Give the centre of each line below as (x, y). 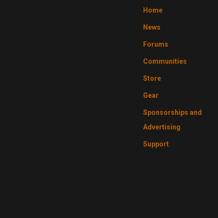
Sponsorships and (172, 112)
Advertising (162, 127)
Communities (165, 61)
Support (156, 144)
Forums (155, 44)
